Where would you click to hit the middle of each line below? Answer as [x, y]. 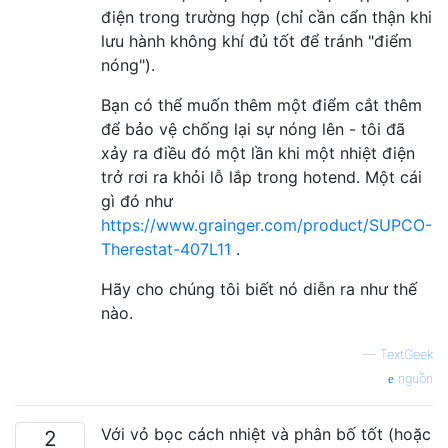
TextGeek [406, 354]
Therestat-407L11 [166, 248]
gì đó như [137, 200]
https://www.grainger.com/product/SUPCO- [266, 224]
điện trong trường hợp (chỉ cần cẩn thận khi [266, 16]
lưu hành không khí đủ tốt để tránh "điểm [256, 40]
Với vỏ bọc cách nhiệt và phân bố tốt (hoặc [266, 433]
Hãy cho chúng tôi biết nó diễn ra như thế [259, 288]
